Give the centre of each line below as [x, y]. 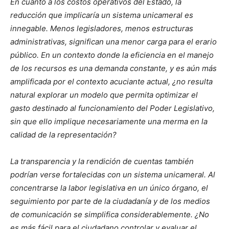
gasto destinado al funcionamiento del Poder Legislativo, [112, 108]
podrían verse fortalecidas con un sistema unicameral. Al [113, 175]
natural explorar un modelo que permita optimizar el [104, 95]
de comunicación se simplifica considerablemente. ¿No [110, 215]
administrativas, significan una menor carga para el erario [113, 42]
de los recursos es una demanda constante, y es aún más [113, 68]
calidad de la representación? [63, 135]
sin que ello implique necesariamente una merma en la [109, 122]
